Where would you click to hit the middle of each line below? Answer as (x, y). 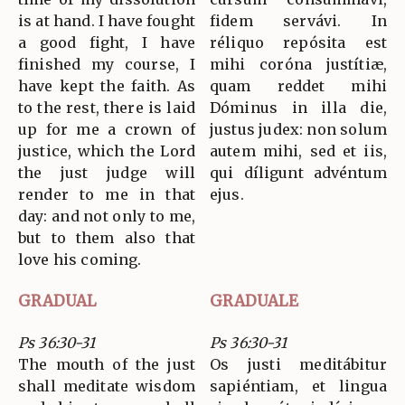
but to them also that (107, 238)
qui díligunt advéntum (298, 173)
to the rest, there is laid (107, 108)
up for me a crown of (107, 130)
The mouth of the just (107, 365)
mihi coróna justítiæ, (298, 65)
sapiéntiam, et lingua (298, 386)
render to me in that (107, 195)
